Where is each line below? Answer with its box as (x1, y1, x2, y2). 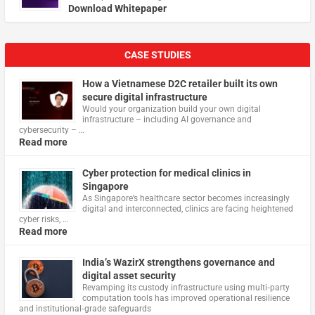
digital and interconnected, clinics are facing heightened (82, 204, 293, 214)
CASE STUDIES (124, 49, 191, 61)
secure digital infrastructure (82, 91, 207, 103)
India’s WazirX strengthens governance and (82, 257, 275, 269)
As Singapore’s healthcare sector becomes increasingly (82, 193, 290, 204)
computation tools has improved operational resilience (82, 293, 290, 304)
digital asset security (82, 270, 176, 282)
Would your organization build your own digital (82, 104, 261, 115)
